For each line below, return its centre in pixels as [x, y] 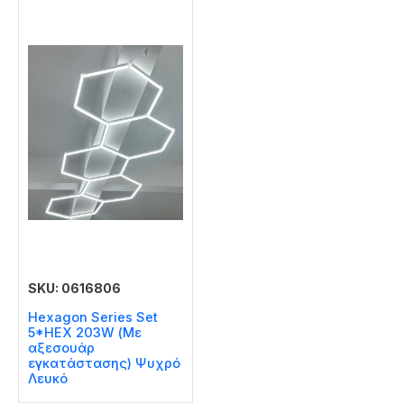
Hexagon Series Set [93, 318]
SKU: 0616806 [74, 288]
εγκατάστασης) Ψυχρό [104, 364]
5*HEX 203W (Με [85, 333]
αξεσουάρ [61, 349]
